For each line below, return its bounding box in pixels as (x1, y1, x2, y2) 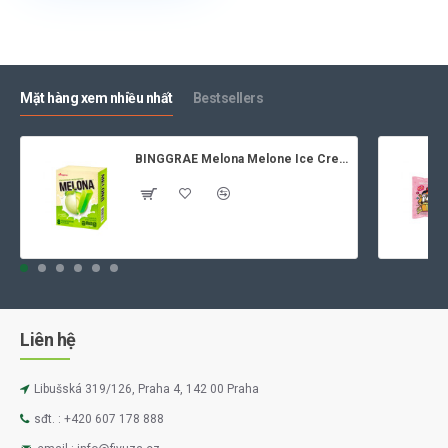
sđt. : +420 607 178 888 (34, 412, 164, 427)
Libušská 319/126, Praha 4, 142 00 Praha (34, 382, 259, 397)
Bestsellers (192, 89, 263, 106)
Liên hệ (20, 329, 76, 351)
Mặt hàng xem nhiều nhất (20, 89, 173, 106)
